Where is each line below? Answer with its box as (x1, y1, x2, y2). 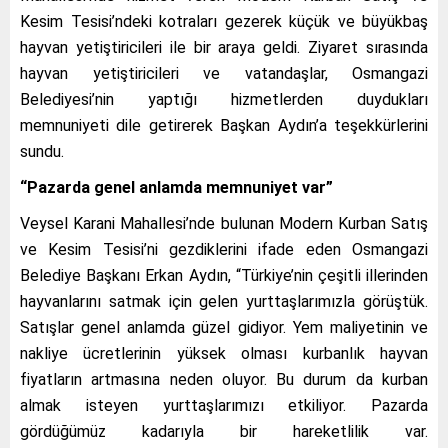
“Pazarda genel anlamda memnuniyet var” (20, 177, 333, 197)
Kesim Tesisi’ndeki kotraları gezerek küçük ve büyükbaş (20, 11, 428, 31)
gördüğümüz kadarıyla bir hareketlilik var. (20, 421, 428, 441)
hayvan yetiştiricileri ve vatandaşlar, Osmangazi (20, 63, 428, 83)
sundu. (20, 141, 68, 161)
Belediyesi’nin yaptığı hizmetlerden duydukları (20, 89, 428, 109)
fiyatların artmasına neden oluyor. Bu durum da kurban (20, 369, 428, 389)
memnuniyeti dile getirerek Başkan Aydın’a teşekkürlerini (20, 115, 428, 135)
